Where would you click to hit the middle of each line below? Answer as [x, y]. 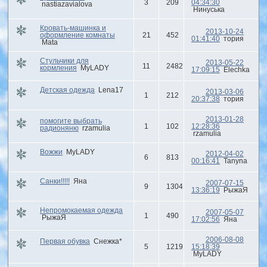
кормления [58, 68]
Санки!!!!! [55, 181]
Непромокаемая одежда [81, 210]
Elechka [236, 69]
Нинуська [209, 9]
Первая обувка [65, 241]
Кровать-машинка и [73, 28]
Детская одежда [67, 90]
